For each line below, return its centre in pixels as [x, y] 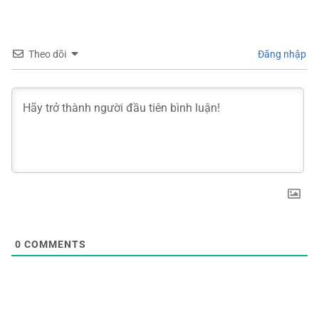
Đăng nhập [281, 54]
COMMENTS [54, 244]
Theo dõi [47, 54]
